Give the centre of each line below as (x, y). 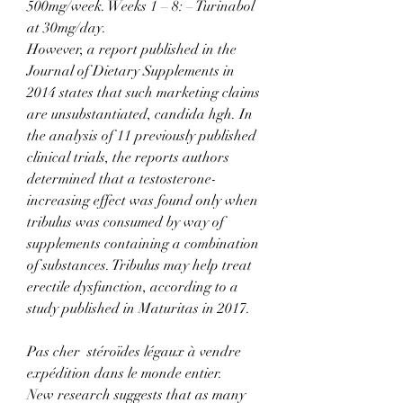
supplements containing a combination (143, 244)
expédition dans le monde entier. (125, 374)
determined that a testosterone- (122, 179)
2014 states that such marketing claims (143, 93)
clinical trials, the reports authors (128, 158)
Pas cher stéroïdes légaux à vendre (134, 352)
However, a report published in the (132, 50)
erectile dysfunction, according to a (133, 287)
